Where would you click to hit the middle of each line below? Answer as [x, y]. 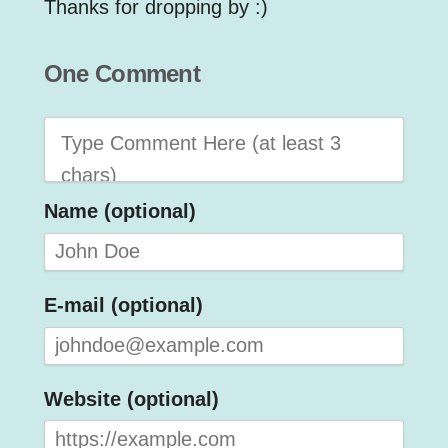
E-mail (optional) [123, 305]
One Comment [122, 74]
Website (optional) [131, 398]
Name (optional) [119, 211]
